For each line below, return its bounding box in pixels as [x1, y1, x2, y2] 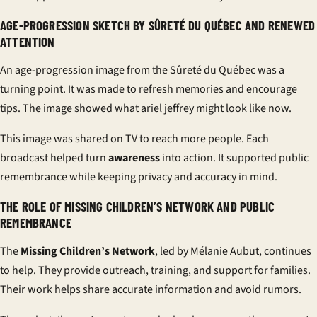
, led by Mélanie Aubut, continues [155, 243, 311, 259]
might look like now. [194, 100, 292, 116]
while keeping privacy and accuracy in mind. [67, 169, 277, 185]
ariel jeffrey [141, 100, 194, 116]
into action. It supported [160, 150, 279, 166]
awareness [108, 150, 160, 166]
